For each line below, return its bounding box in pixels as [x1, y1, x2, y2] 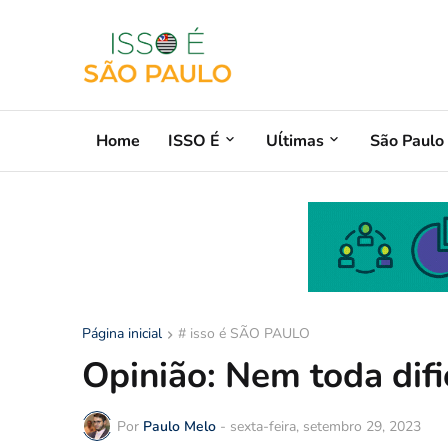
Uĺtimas [266, 129, 324, 152]
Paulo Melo [143, 416, 216, 436]
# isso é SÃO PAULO [178, 324, 310, 343]
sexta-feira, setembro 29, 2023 [230, 416, 421, 436]
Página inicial [82, 324, 162, 343]
